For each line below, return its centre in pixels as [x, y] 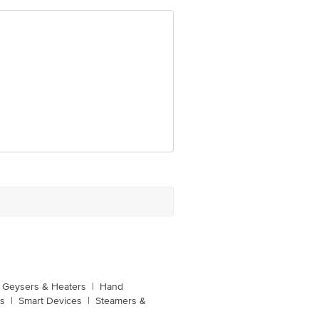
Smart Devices [50, 301]
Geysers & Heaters [44, 287]
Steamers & [121, 301]
